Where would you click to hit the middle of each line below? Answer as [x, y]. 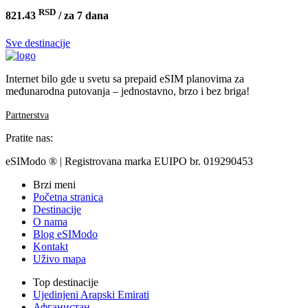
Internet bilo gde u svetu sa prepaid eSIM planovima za [125, 78]
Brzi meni [54, 184]
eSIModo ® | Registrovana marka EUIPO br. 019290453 [129, 161]
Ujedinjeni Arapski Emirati [91, 294]
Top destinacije [66, 282]
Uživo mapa [59, 258]
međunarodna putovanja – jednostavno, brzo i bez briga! [128, 91]
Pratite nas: [29, 137]
